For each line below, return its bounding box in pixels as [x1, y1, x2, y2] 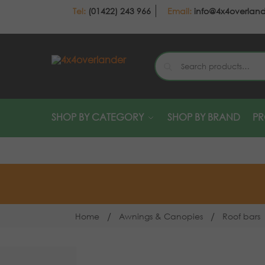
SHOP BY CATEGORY [51, 111, 144, 124]
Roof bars [222, 211, 260, 222]
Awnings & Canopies [118, 211, 203, 222]
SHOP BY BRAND [167, 111, 240, 124]
